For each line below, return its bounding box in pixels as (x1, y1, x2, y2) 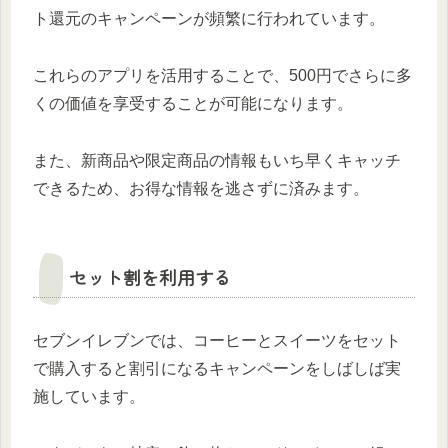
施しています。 (33, 388, 145, 406)
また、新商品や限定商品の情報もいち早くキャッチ (33, 152, 401, 170)
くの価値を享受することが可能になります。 (33, 95, 353, 113)
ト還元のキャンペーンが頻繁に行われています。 (33, 10, 385, 28)
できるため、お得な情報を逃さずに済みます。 (33, 180, 369, 198)
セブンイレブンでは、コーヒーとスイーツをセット (33, 332, 401, 350)
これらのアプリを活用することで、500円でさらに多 (33, 67, 412, 85)
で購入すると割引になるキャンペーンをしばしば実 (33, 360, 401, 378)
